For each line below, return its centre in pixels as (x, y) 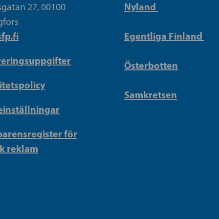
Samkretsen (151, 94)
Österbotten (151, 65)
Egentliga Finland (164, 36)
